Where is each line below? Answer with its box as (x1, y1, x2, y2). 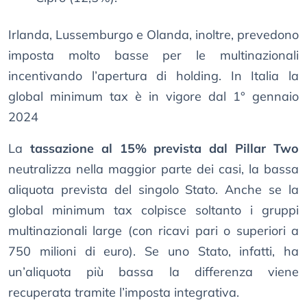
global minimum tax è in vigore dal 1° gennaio (8, 88, 299, 105)
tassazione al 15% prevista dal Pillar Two (29, 140, 299, 157)
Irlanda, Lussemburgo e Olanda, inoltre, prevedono (8, 27, 299, 43)
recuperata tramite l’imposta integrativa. (8, 284, 239, 301)
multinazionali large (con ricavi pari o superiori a (8, 223, 299, 239)
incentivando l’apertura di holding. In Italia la (8, 68, 299, 84)
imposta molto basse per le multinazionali (8, 47, 299, 64)
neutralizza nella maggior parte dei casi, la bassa (8, 161, 299, 177)
